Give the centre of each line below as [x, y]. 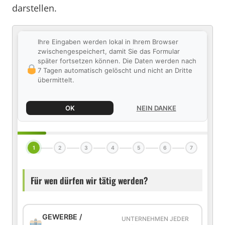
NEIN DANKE [156, 108]
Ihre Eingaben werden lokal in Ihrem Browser [108, 42]
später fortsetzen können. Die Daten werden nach [117, 61]
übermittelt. [56, 80]
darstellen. [34, 8]
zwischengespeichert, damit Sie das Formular [108, 51]
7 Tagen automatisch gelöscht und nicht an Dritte [115, 70]
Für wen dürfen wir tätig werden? [89, 180]
